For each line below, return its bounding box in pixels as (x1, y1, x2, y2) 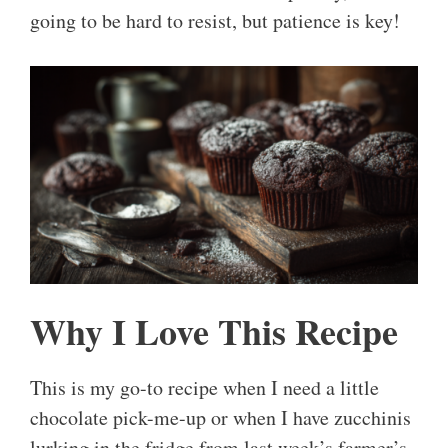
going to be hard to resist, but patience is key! (30, 7, 400, 35)
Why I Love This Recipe (30, 305, 398, 358)
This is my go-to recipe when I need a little (30, 374, 379, 402)
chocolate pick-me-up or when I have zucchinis (30, 404, 411, 432)
